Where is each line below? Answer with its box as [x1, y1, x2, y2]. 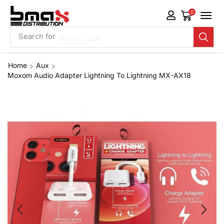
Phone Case [57, 32, 100, 41]
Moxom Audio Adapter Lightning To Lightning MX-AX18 [7, 70, 191, 79]
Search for [18, 32, 55, 41]
